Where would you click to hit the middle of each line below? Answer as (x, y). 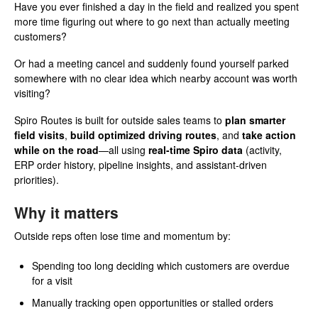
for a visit (52, 281)
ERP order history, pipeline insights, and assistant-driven (141, 164)
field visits (39, 135)
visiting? (32, 93)
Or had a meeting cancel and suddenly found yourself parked (152, 63)
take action (269, 135)
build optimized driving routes (143, 135)
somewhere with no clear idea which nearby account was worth (156, 78)
